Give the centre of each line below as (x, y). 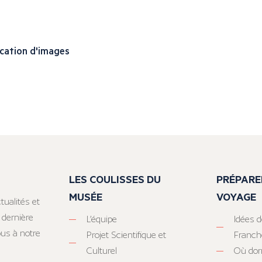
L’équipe (101, 219)
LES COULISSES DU (115, 179)
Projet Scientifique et (126, 235)
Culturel (101, 251)
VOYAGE (237, 197)
